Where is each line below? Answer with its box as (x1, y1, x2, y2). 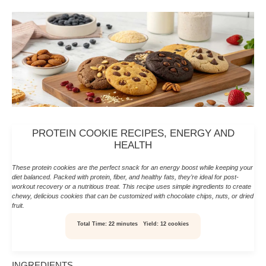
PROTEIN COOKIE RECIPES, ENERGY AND (31, 128, 235, 140)
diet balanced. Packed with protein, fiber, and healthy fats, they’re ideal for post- (12, 173, 239, 180)
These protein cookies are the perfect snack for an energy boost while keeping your (12, 163, 253, 171)
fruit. (12, 201, 24, 209)
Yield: (143, 220, 159, 227)
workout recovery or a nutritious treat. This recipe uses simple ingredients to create (12, 182, 251, 190)
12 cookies (160, 220, 189, 227)
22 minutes (108, 220, 138, 227)
